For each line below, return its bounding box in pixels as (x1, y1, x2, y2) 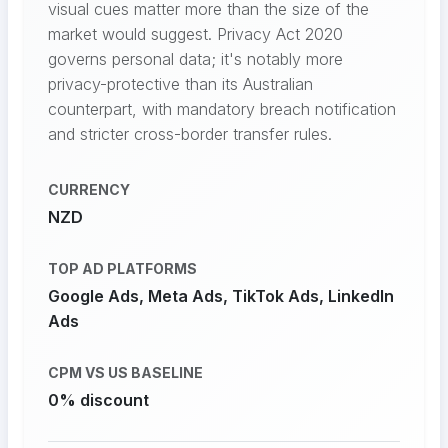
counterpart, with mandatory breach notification (48, 99, 396, 120)
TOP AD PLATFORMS (48, 260, 197, 278)
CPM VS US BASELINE (48, 364, 203, 382)
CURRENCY (48, 181, 130, 199)
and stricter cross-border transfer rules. (48, 124, 332, 145)
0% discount (48, 390, 149, 411)
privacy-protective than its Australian (48, 74, 313, 95)
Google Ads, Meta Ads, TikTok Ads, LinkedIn (48, 286, 394, 307)
